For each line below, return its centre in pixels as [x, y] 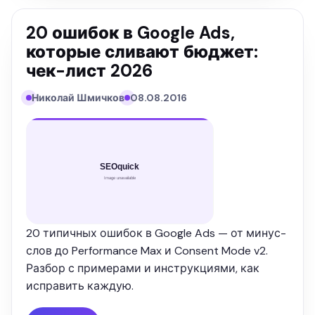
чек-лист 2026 [89, 71]
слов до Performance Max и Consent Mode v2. [147, 250]
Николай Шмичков [78, 98]
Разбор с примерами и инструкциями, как [143, 268]
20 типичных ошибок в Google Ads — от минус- [156, 233]
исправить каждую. [80, 285]
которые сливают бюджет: [142, 52]
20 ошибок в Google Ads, [130, 33]
